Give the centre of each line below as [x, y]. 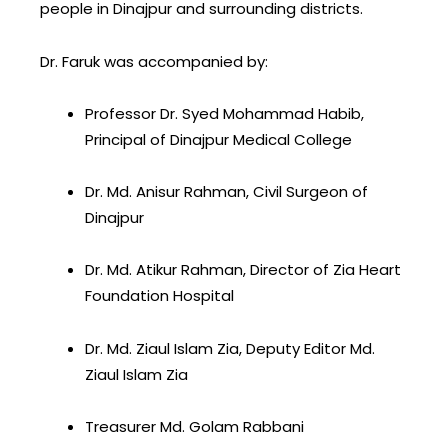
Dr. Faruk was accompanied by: [154, 61]
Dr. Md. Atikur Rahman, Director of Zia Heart [243, 270]
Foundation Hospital [159, 296]
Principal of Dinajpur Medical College [218, 139]
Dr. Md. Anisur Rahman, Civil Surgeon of [226, 191]
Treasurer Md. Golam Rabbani [194, 426]
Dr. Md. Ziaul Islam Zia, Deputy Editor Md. [230, 348]
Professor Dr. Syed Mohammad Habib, [224, 113]
